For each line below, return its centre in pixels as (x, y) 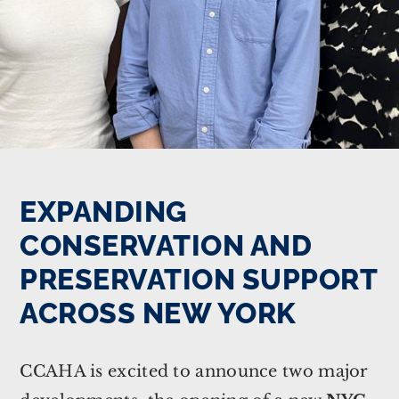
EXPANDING (103, 212)
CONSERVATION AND (166, 246)
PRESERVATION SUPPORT (199, 280)
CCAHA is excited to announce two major (194, 372)
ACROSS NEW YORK (158, 313)
